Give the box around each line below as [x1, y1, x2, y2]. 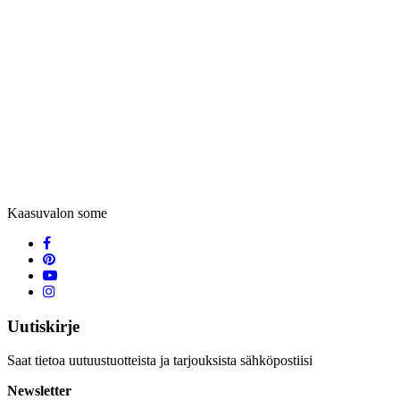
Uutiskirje [7, 316, 79, 336]
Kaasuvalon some [7, 204, 107, 221]
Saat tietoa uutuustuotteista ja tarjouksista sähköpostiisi [7, 353, 312, 369]
